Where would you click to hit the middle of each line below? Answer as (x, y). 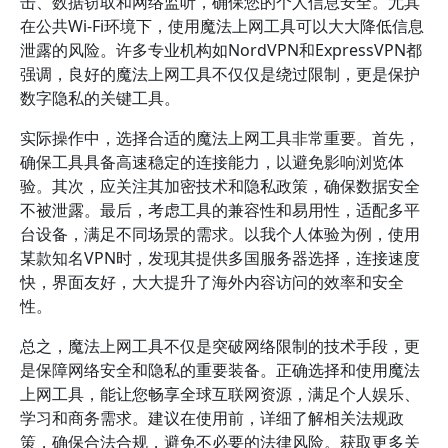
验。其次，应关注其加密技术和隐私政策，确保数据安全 (220, 186)
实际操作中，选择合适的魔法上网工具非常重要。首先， (220, 138)
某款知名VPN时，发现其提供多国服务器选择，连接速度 (220, 258)
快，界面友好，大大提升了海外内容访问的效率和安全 (212, 282)
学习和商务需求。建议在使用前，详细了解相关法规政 (212, 418)
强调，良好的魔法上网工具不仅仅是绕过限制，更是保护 (220, 74)
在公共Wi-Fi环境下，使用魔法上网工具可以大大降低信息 (222, 26)
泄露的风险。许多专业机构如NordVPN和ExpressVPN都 (221, 50)
